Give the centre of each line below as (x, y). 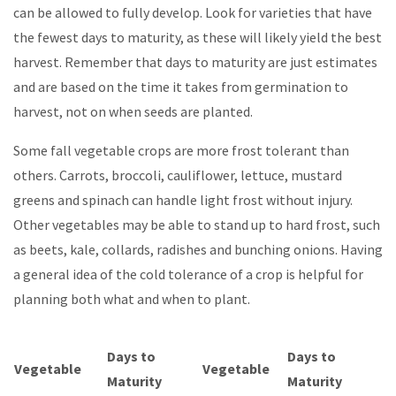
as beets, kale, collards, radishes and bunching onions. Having (198, 250)
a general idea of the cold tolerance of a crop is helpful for (188, 274)
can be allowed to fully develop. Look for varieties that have (193, 13)
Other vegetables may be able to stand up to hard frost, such (197, 225)
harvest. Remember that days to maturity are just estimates (195, 62)
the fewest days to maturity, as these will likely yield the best (198, 38)
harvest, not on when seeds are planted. (133, 112)
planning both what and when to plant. (132, 299)
